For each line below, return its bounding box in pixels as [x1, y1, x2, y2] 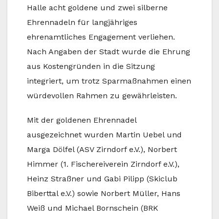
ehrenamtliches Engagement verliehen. [27, 32, 175, 42]
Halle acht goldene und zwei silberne [27, 3, 168, 13]
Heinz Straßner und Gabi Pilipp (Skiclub [27, 174, 177, 184]
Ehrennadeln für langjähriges [27, 18, 137, 27]
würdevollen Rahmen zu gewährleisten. [27, 91, 177, 101]
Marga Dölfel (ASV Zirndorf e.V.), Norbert [27, 145, 177, 154]
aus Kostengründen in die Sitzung [27, 62, 155, 71]
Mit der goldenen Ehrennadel [27, 115, 136, 125]
